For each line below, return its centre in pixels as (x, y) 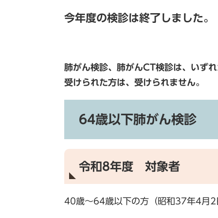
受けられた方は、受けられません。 (134, 82)
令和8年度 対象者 (129, 166)
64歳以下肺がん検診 (138, 119)
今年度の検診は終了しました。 (139, 18)
